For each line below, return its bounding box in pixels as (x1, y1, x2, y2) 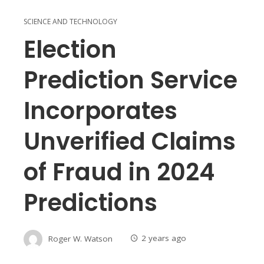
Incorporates (24, 94, 177, 127)
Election (24, 32, 117, 66)
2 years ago (141, 233, 186, 244)
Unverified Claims (24, 124, 236, 158)
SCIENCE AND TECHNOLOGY (24, 16, 117, 27)
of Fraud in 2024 (24, 155, 214, 189)
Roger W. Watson (48, 233, 113, 244)
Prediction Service (24, 63, 237, 97)
